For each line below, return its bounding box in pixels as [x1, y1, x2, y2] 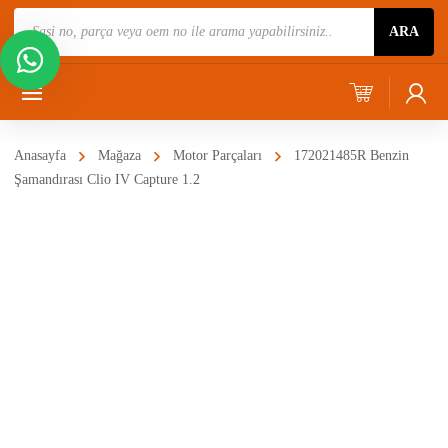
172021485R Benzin [294, 148, 409, 163]
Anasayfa [14, 148, 66, 163]
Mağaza [98, 148, 141, 163]
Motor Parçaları [173, 148, 262, 163]
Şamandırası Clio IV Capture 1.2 [14, 172, 200, 187]
